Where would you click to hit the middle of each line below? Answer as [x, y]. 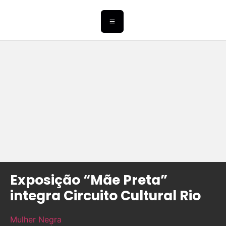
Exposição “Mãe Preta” [89, 180]
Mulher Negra [36, 220]
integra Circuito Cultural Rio [105, 196]
